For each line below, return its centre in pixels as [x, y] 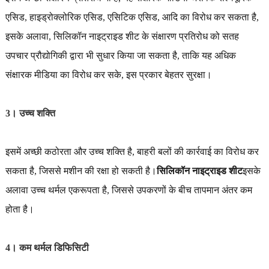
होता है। [20, 210]
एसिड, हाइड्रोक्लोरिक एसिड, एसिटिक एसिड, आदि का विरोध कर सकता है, [132, 17]
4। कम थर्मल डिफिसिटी [47, 248]
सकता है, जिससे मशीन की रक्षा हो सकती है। [81, 171]
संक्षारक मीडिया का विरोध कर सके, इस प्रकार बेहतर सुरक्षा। [108, 75]
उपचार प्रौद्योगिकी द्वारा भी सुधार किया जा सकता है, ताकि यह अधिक [120, 56]
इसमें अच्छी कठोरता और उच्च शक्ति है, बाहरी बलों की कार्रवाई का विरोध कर [132, 152]
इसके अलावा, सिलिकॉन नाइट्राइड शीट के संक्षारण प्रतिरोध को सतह [122, 37]
